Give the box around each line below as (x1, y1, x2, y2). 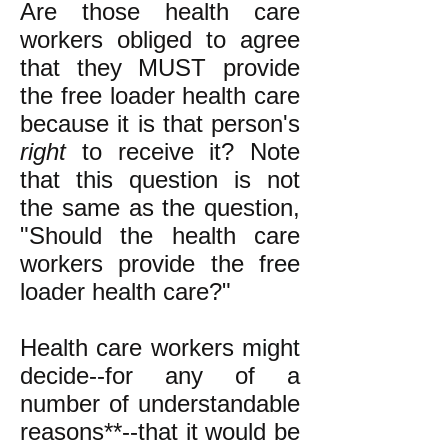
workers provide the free (20, 250, 300, 277)
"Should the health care (20, 222, 300, 249)
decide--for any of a (20, 362, 300, 389)
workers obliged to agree (20, 26, 300, 53)
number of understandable (20, 390, 300, 417)
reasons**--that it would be (20, 418, 300, 445)
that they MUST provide (20, 54, 300, 81)
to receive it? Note (66, 138, 300, 165)
